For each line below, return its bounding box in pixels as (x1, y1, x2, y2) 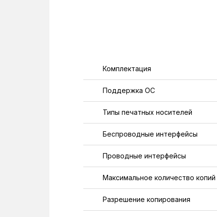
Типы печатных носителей (103, 108, 192, 116)
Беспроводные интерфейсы (103, 130, 198, 138)
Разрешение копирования (103, 195, 190, 203)
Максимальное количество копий (103, 173, 216, 182)
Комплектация (103, 64, 151, 73)
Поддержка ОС (103, 86, 155, 94)
